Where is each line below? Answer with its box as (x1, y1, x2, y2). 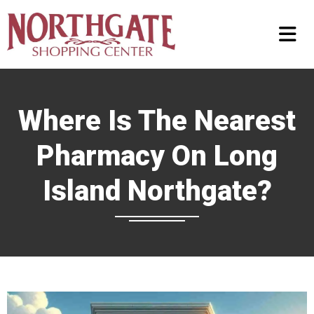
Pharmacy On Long (36, 139, 278, 172)
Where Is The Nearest (18, 104, 296, 137)
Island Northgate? (42, 175, 272, 207)
